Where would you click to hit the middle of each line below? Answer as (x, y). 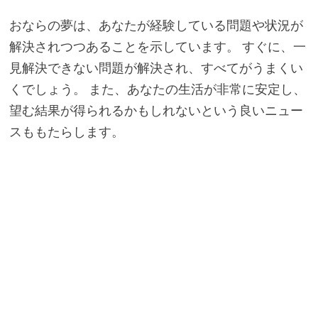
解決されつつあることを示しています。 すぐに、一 (157, 46)
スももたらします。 (66, 131)
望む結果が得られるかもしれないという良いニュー (156, 110)
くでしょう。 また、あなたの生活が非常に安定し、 (157, 89)
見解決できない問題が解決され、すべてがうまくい (156, 67)
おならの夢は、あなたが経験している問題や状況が (156, 25)
